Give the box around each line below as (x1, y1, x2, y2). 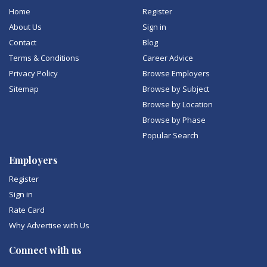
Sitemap (9, 83, 39, 94)
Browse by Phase (142, 114, 206, 125)
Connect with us (9, 244, 82, 256)
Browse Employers (142, 68, 210, 79)
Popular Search (142, 130, 198, 141)
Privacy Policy (9, 68, 58, 79)
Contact (9, 37, 36, 48)
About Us (9, 21, 42, 32)
